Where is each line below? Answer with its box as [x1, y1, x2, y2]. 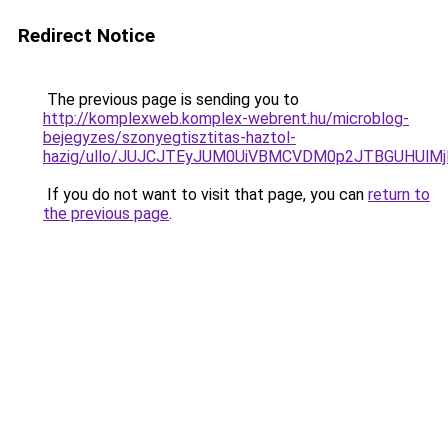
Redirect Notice [18, 24, 155, 47]
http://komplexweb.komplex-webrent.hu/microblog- [43, 109, 409, 128]
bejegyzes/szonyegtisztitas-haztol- [43, 128, 296, 147]
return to [368, 185, 430, 204]
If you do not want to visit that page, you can [43, 185, 368, 204]
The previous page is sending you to [43, 90, 299, 109]
